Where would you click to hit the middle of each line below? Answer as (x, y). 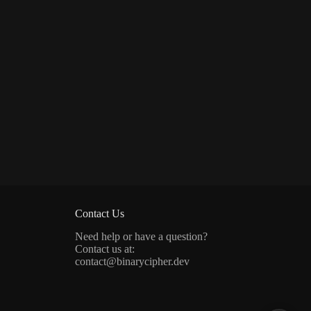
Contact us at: (104, 249)
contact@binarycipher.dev (132, 261)
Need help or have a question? (141, 236)
